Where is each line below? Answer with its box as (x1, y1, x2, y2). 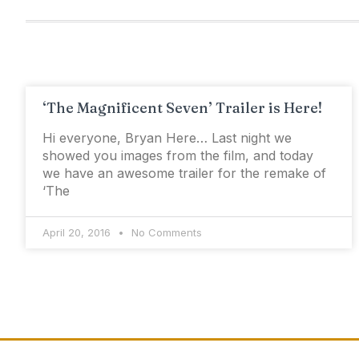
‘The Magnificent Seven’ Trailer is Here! (42, 99, 322, 117)
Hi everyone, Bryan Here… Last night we (42, 130, 292, 146)
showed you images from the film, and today (42, 147, 313, 163)
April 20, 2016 (42, 226, 114, 239)
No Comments (128, 226, 202, 239)
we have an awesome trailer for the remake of (42, 165, 326, 181)
